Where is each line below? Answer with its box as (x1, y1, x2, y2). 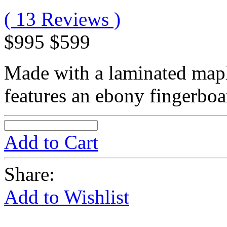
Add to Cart (4, 131, 98, 153)
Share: (4, 163, 55, 185)
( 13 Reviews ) (4, 8, 121, 30)
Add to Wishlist (4, 185, 129, 208)
